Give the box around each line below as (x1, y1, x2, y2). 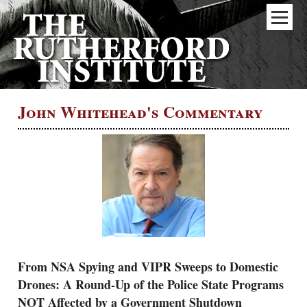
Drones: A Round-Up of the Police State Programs (18, 275, 284, 294)
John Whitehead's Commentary (18, 99, 263, 123)
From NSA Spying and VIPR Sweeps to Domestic (18, 258, 278, 276)
